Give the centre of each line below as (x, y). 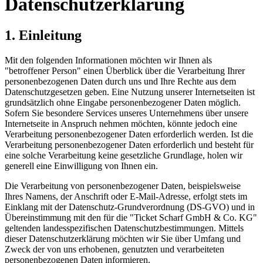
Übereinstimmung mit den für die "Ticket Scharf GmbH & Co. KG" (131, 218)
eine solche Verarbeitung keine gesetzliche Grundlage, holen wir (124, 156)
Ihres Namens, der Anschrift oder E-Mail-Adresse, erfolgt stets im (126, 197)
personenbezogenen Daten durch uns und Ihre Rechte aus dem (120, 82)
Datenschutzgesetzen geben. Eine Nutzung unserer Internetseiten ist (130, 92)
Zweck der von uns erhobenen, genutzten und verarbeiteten (114, 249)
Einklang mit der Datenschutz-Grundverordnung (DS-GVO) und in (130, 207)
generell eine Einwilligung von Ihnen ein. (81, 166)
